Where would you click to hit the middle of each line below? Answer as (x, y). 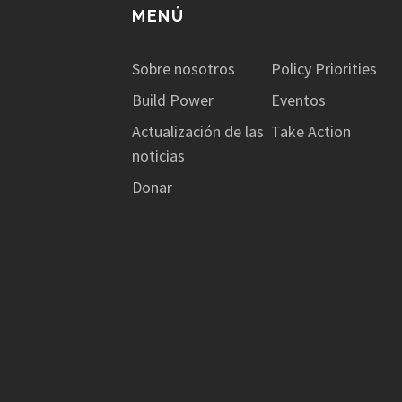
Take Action (310, 131)
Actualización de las (198, 131)
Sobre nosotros (184, 68)
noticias (158, 155)
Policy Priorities (323, 68)
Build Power (173, 100)
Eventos (298, 100)
